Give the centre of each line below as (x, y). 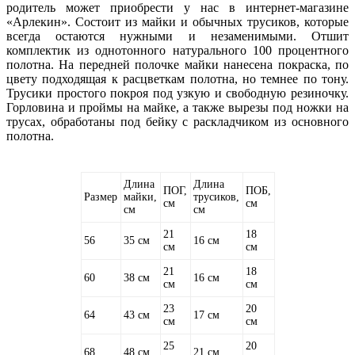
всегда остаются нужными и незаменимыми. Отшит (177, 36)
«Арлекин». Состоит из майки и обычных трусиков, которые (177, 21)
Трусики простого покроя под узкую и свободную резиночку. (177, 93)
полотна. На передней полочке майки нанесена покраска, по (177, 64)
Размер (101, 197)
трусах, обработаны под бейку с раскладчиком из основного (177, 121)
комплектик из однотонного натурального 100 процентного (177, 50)
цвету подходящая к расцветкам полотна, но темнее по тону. (177, 78)
